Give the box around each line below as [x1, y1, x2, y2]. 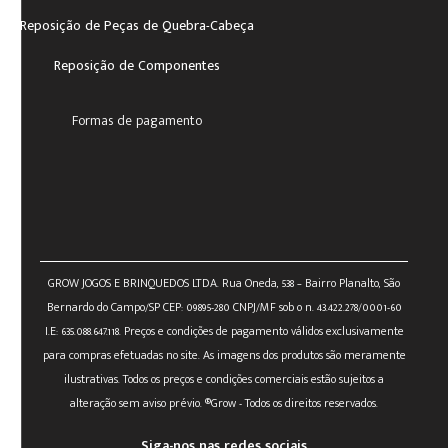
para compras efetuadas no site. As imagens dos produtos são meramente [42, 345, 406, 365]
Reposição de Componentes [54, 54, 220, 77]
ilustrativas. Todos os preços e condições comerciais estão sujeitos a [64, 369, 384, 389]
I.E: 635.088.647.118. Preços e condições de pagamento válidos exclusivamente [44, 321, 404, 341]
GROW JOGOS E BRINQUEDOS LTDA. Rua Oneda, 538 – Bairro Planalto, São [48, 273, 400, 293]
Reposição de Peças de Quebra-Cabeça [20, 14, 254, 37]
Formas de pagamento [72, 109, 202, 132]
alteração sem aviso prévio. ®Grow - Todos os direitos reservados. [70, 393, 378, 413]
